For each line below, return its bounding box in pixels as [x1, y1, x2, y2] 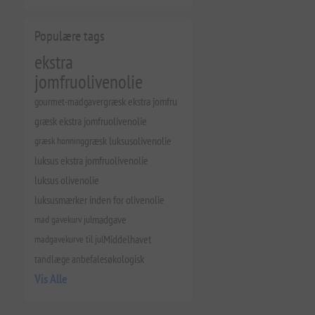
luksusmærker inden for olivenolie [34, 193, 165, 207]
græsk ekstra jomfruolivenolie [34, 114, 147, 128]
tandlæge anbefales [34, 252, 108, 266]
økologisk [107, 252, 144, 266]
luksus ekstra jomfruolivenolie [34, 153, 148, 167]
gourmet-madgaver [34, 94, 103, 108]
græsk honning [34, 134, 84, 147]
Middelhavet [103, 232, 151, 246]
